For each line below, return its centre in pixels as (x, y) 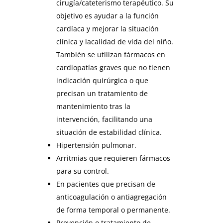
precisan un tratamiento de (102, 93)
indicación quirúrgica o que (102, 80)
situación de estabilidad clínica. (109, 132)
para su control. (82, 171)
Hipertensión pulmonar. (96, 145)
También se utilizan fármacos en (111, 54)
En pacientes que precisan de (106, 184)
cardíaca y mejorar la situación (107, 28)
